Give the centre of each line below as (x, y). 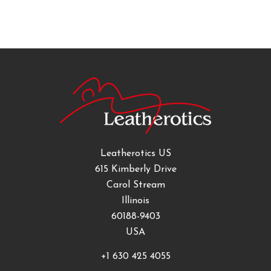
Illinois (135, 201)
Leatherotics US (135, 154)
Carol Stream (135, 185)
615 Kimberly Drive (135, 169)
